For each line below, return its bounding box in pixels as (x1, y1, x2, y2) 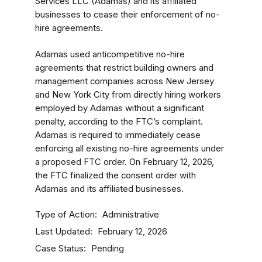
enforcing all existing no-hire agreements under (35, 143, 224, 154)
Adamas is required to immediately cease (35, 130, 201, 140)
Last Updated (35, 226, 90, 237)
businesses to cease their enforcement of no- (35, 9, 220, 20)
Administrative (102, 209, 159, 220)
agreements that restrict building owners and (35, 63, 213, 73)
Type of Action (35, 209, 95, 220)
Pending (91, 243, 124, 254)
